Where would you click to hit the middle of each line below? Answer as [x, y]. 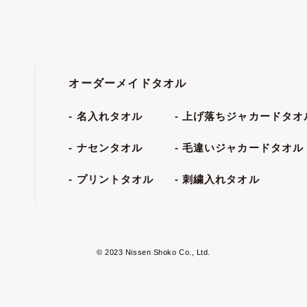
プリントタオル [115, 179]
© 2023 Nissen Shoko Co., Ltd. [153, 252]
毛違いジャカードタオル [243, 148]
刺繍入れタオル [221, 179]
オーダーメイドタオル [128, 83]
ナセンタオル [110, 148]
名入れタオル [110, 116]
